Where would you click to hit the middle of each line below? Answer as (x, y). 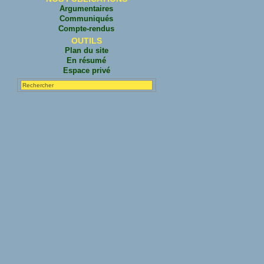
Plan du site (86, 50)
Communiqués (87, 19)
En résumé (87, 60)
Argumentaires (87, 9)
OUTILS (86, 41)
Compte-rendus (87, 29)
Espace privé (86, 70)
